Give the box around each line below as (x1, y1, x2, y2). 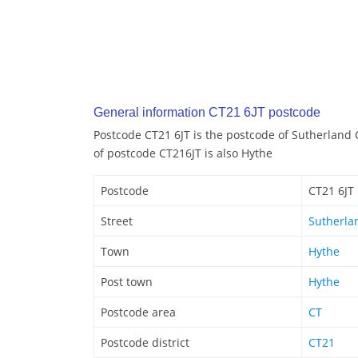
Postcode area (101, 304, 176, 320)
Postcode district (101, 335, 189, 351)
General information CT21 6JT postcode (93, 105, 320, 120)
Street (101, 213, 133, 229)
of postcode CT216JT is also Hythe (93, 145, 272, 161)
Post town (101, 274, 153, 290)
